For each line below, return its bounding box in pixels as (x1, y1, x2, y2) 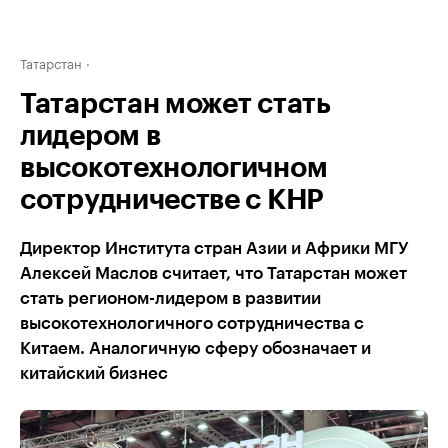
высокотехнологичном (20, 154, 328, 182)
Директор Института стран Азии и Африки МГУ (20, 240, 408, 257)
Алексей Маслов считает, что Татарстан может (20, 265, 407, 282)
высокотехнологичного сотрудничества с (20, 315, 364, 332)
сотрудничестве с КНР (20, 186, 324, 214)
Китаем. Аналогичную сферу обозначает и (20, 340, 371, 357)
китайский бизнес (20, 365, 168, 382)
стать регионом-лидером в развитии (20, 290, 321, 307)
